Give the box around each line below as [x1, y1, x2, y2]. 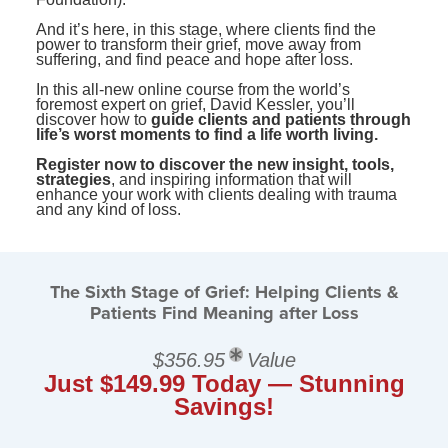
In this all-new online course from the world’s [36, 81, 350, 98]
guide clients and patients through [151, 111, 411, 128]
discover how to [36, 111, 151, 128]
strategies [36, 171, 111, 188]
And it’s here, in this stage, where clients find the [36, 21, 376, 38]
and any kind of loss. [36, 201, 181, 218]
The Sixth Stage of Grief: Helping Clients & [49, 279, 399, 305]
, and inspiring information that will [111, 171, 352, 188]
